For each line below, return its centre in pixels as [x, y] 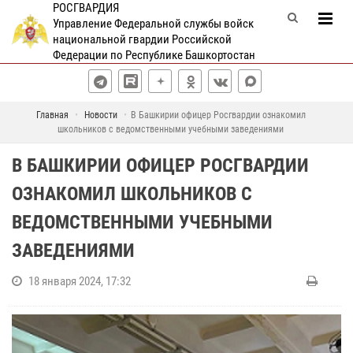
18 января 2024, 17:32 [80, 281]
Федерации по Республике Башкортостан [154, 55]
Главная [52, 115]
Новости [100, 115]
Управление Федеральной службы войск [153, 24]
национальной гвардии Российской [142, 39]
